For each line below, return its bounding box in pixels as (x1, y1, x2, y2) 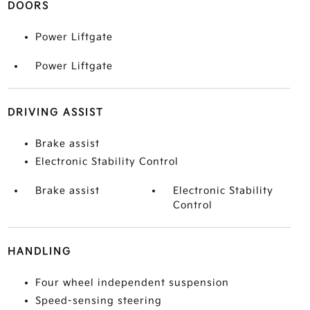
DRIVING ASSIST (7, 107, 104, 118)
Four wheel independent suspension (35, 277, 229, 289)
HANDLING (7, 246, 71, 257)
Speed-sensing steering (35, 295, 162, 307)
